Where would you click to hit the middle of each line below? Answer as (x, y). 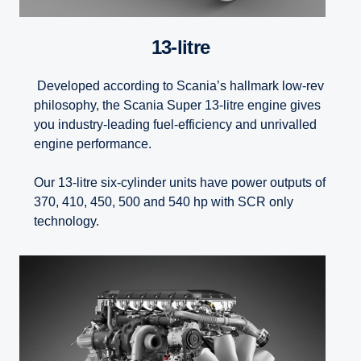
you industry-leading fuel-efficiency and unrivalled (175, 125)
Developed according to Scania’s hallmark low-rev (179, 86)
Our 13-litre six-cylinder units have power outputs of (180, 183)
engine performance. (93, 144)
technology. (66, 222)
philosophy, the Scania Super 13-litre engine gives (177, 106)
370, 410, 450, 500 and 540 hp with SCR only (164, 202)
